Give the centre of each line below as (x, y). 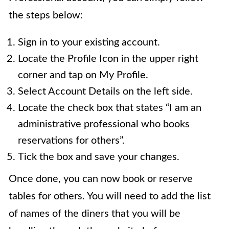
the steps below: (46, 16)
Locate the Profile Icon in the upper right (108, 59)
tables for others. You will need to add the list (110, 197)
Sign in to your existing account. (89, 43)
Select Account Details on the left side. (105, 92)
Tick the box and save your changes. (99, 157)
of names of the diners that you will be (95, 214)
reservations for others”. (71, 141)
